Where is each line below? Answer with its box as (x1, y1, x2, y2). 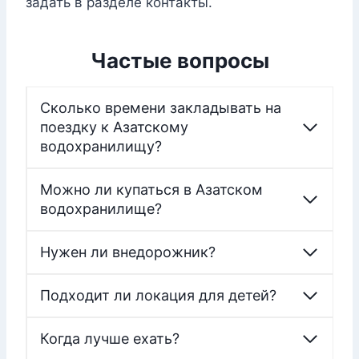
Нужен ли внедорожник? (40, 244, 216, 261)
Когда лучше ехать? (40, 330, 179, 348)
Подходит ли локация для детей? (40, 287, 276, 305)
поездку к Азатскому (40, 119, 188, 136)
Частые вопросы (90, 48, 269, 74)
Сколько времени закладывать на (40, 99, 281, 117)
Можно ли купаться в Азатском (40, 181, 263, 199)
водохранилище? (40, 200, 162, 218)
